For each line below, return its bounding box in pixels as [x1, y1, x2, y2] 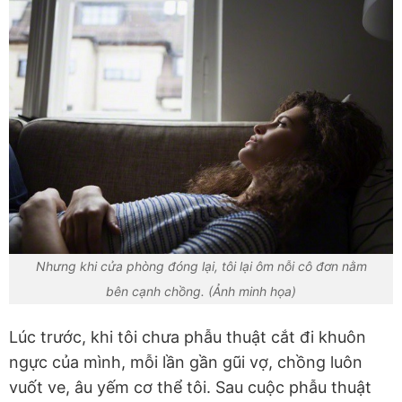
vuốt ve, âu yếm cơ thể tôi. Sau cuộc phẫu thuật [9, 378, 371, 398]
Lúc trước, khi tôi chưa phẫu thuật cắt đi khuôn [9, 328, 366, 347]
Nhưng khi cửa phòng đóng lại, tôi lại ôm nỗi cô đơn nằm [35, 258, 367, 275]
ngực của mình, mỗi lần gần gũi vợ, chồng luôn [9, 353, 363, 372]
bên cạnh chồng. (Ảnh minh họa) [106, 284, 296, 300]
